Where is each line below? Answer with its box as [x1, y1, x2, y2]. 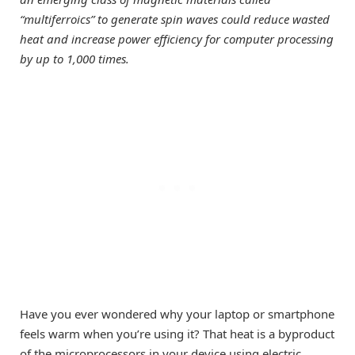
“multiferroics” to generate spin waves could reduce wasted [20, 11, 330, 28]
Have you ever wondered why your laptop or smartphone [20, 305, 334, 322]
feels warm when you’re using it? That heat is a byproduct [20, 325, 334, 342]
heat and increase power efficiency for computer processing [20, 31, 334, 48]
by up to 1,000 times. [20, 51, 129, 67]
